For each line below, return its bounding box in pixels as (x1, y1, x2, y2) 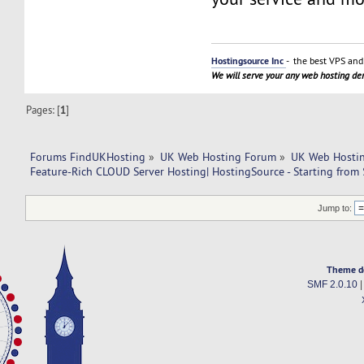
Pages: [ (26, 103, 61, 117)
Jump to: (318, 202, 353, 213)
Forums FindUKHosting (29, 149, 145, 165)
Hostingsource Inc (211, 54, 287, 67)
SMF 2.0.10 (306, 279, 357, 289)
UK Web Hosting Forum (160, 149, 277, 165)
